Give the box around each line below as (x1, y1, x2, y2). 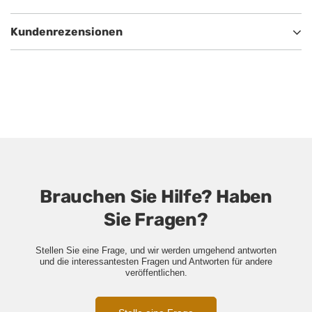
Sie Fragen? (104, 209, 208, 231)
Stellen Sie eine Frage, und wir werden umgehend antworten (36, 245, 276, 256)
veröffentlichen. (125, 267, 187, 279)
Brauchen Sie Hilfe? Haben (40, 186, 272, 208)
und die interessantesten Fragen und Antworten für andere (40, 256, 272, 267)
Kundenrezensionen (10, 25, 123, 39)
